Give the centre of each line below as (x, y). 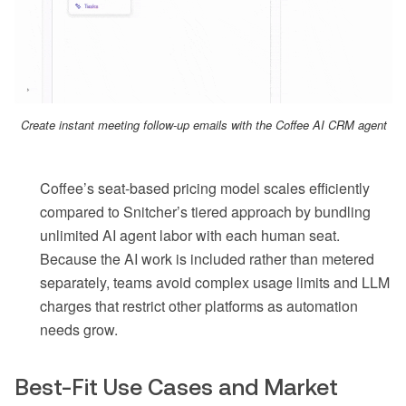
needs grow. (79, 330)
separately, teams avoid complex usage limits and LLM (215, 283)
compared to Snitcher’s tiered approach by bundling (205, 212)
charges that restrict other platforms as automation (199, 306)
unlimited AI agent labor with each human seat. (190, 236)
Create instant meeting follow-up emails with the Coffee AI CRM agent (203, 125)
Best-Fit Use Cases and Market (176, 387)
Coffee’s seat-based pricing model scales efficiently (205, 188)
